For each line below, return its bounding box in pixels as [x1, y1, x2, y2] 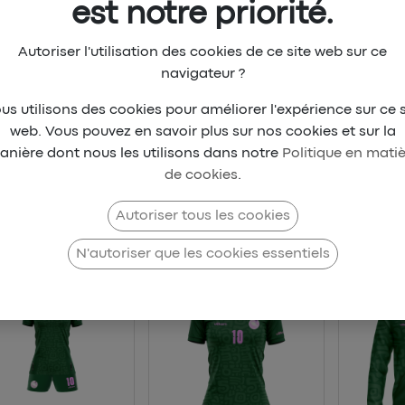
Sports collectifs [27, 191, 122, 202]
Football [142, 191, 190, 202]
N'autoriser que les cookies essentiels [75, 247, 330, 260]
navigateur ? [160, 67, 245, 80]
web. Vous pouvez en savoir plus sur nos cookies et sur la [9, 125, 396, 138]
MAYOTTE [210, 191, 266, 202]
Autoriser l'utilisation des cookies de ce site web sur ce [18, 45, 387, 59]
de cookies [164, 168, 238, 182]
